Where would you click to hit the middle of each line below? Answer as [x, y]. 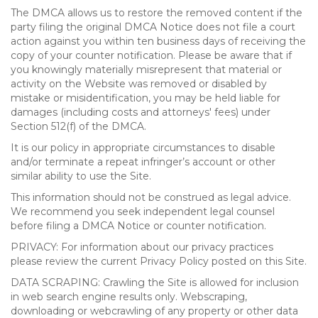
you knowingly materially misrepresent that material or [146, 70]
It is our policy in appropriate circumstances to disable [143, 148]
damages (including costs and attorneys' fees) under [141, 112]
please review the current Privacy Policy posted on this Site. [159, 261]
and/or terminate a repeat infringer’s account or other [143, 162]
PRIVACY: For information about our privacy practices [142, 247]
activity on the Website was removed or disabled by [139, 84]
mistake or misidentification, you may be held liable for [146, 98]
